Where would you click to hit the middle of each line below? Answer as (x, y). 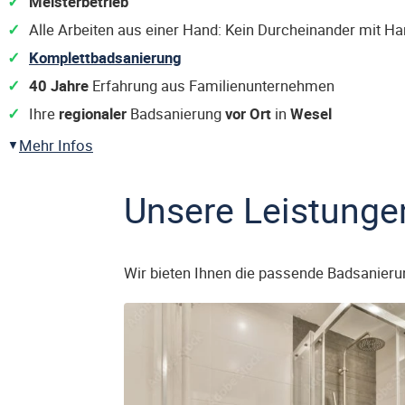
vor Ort (248, 113)
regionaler (93, 113)
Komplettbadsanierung (105, 57)
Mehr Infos (56, 145)
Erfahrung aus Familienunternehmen (212, 85)
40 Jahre (59, 85)
